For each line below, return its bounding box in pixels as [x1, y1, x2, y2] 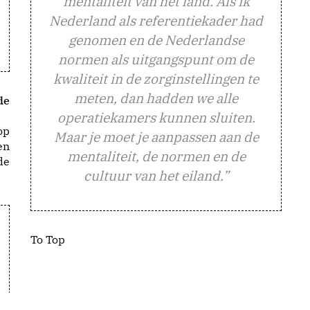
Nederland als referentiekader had [49, 12, 263, 29]
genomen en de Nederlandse [68, 31, 244, 48]
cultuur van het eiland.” [83, 167, 229, 184]
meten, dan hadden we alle [74, 89, 238, 107]
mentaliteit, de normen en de [66, 147, 246, 165]
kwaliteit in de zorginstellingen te [53, 70, 259, 87]
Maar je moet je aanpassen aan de [53, 128, 259, 145]
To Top [30, 232, 65, 246]
